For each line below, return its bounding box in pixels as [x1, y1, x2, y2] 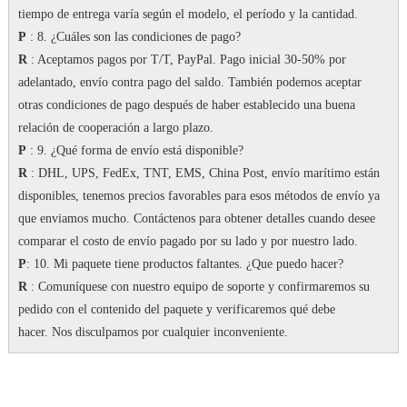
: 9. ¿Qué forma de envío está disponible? [25, 144, 243, 158]
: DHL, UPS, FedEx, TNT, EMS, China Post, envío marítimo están [26, 166, 380, 181]
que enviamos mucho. [17, 212, 134, 226]
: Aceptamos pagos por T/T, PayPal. [26, 53, 220, 67]
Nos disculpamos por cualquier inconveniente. [51, 325, 292, 340]
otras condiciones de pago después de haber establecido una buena [17, 98, 355, 113]
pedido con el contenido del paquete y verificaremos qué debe [17, 303, 335, 317]
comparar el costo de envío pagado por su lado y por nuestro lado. [17, 234, 365, 249]
